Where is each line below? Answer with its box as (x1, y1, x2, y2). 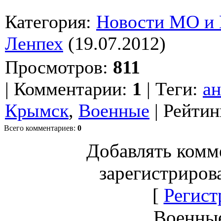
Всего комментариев (4, 123, 74, 132)
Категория (5, 11, 86, 32)
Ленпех (5, 33, 63, 54)
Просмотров (5, 56, 103, 77)
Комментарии (14, 78, 122, 99)
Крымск (5, 100, 69, 121)
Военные (78, 100, 149, 121)
